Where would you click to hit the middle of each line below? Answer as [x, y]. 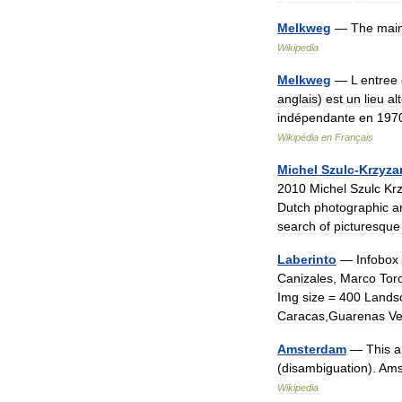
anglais [297, 99]
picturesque [367, 226]
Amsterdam [312, 349]
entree [379, 80]
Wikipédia [298, 137]
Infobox [377, 259]
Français [354, 137]
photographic [351, 207]
